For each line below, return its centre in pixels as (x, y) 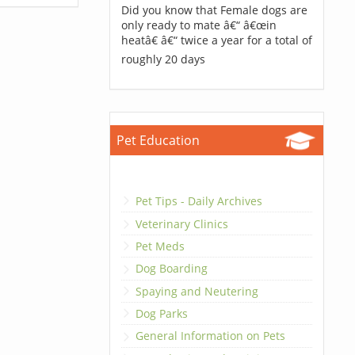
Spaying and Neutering (197, 291)
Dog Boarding (171, 269)
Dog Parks (161, 314)
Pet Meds (160, 246)
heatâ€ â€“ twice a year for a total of (216, 40)
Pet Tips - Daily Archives (198, 201)
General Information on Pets (210, 336)
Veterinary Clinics (181, 223)
